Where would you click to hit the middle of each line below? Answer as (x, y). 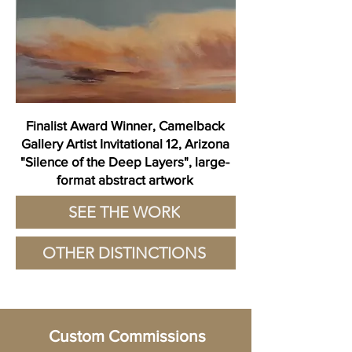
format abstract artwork (125, 180)
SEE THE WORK (124, 212)
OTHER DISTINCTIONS (124, 253)
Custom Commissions (127, 336)
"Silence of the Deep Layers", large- (125, 161)
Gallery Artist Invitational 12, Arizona (125, 143)
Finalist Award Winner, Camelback (125, 125)
